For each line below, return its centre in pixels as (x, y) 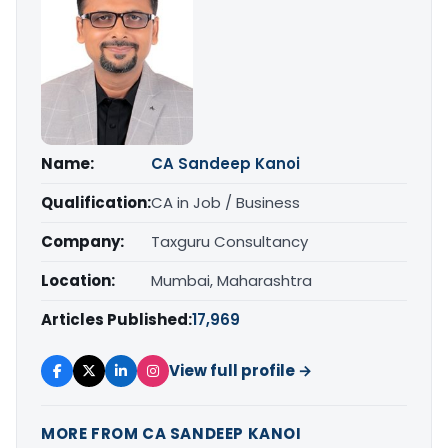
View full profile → (240, 370)
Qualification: (96, 202)
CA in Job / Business (225, 202)
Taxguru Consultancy (229, 241)
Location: (78, 280)
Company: (82, 241)
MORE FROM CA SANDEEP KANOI (171, 433)
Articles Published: (116, 319)
